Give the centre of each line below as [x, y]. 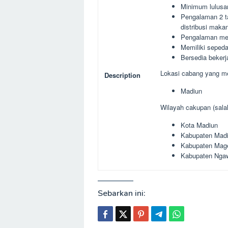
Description [122, 75]
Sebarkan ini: [122, 193]
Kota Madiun [199, 125]
